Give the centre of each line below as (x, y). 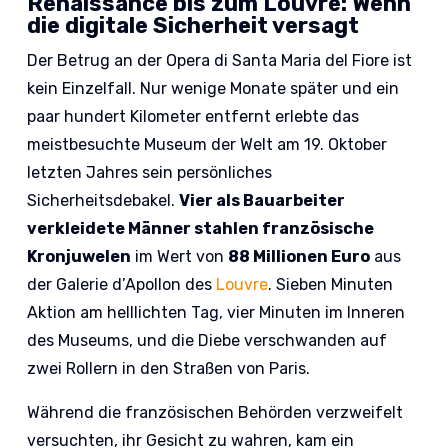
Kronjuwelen (79, 257)
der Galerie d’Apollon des (122, 285)
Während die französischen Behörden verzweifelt (215, 413)
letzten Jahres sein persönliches (150, 173)
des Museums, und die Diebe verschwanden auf (207, 341)
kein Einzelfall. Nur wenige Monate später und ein (213, 89)
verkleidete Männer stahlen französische (201, 229)
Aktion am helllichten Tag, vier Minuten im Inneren (216, 313)
